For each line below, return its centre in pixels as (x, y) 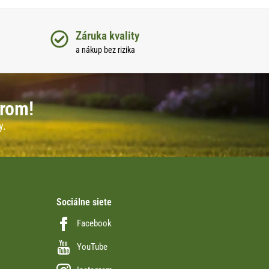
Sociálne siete (84, 202)
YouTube (92, 247)
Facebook (94, 224)
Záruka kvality (107, 36)
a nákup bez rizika (105, 50)
